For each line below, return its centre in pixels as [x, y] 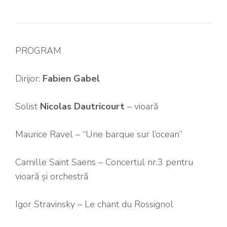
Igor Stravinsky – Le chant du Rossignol [94, 204]
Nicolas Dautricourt [82, 106]
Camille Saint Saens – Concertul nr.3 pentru [104, 162]
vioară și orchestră [52, 176]
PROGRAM [38, 50]
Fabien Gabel [71, 78]
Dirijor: [29, 78]
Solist [28, 106]
